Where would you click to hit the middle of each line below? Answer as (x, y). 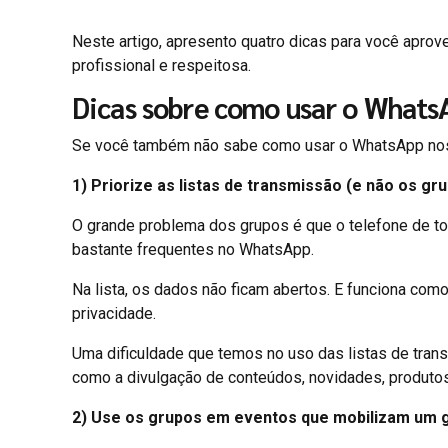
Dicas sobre (140, 108)
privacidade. (114, 313)
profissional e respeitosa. (161, 66)
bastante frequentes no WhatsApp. (193, 249)
